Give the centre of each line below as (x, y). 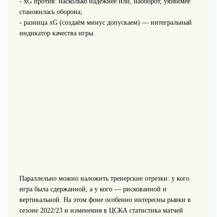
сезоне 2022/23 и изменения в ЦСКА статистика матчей (101, 211)
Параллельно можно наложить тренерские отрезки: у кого (104, 179)
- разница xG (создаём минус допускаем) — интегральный (105, 23)
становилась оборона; (51, 12)
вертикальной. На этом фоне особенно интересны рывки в (105, 200)
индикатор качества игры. (57, 33)
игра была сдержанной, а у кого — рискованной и (93, 189)
